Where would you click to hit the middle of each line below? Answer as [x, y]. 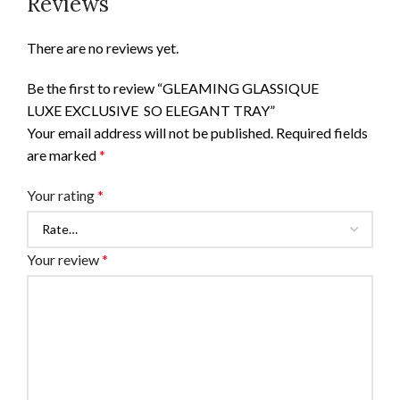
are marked [63, 154]
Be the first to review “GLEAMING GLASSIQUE [173, 87]
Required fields [322, 132]
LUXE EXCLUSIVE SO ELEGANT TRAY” [151, 110]
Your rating [62, 195]
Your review [64, 259]
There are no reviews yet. [103, 47]
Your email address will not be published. [150, 132]
